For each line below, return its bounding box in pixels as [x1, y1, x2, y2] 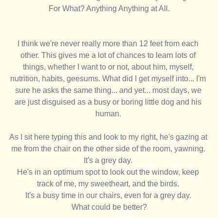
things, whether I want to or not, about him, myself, [22, 62, 196, 71]
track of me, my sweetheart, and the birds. [37, 179, 181, 188]
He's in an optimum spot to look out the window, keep [17, 167, 201, 176]
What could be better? [71, 202, 147, 211]
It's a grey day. [84, 156, 134, 164]
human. [95, 109, 123, 118]
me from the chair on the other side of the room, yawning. [11, 144, 207, 153]
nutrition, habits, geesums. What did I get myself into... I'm [10, 74, 208, 83]
